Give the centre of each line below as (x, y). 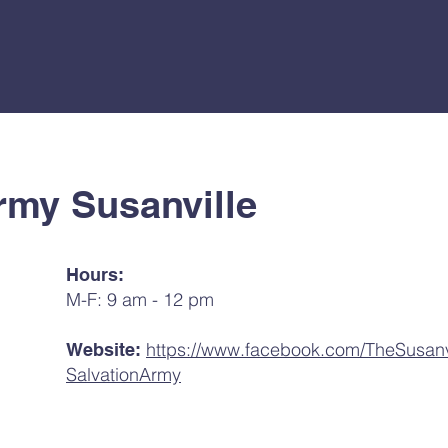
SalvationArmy (123, 374)
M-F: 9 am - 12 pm (140, 299)
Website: (106, 349)
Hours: (97, 274)
